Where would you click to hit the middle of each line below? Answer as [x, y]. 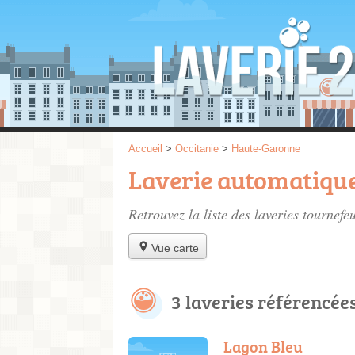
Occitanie [197, 149]
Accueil [145, 149]
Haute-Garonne [266, 149]
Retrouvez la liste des [191, 214]
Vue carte [176, 248]
